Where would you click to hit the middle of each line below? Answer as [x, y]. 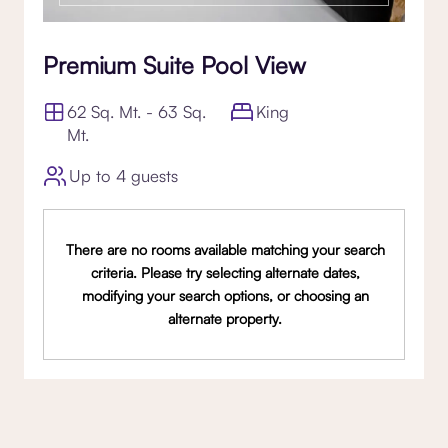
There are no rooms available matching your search [225, 250]
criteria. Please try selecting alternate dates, [225, 273]
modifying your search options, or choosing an [225, 296]
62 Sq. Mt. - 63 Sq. [137, 112]
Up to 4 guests [124, 175]
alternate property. [225, 319]
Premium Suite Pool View [174, 65]
